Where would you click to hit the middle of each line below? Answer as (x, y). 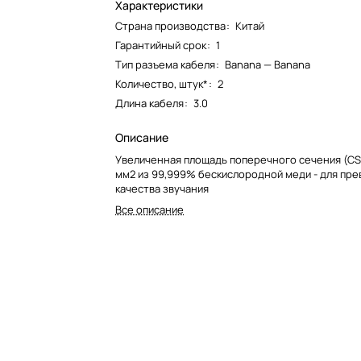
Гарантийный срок (162, 45)
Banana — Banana (268, 64)
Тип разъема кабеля (166, 64)
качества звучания (162, 189)
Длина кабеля (150, 103)
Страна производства (171, 26)
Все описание (150, 210)
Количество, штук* (162, 84)
